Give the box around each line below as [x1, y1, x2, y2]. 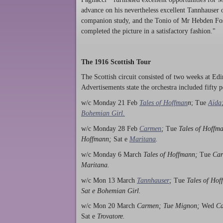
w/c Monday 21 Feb [81, 99, 139, 107]
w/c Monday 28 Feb [81, 124, 137, 132]
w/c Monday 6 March [81, 150, 141, 158]
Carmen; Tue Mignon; [135, 202, 202, 210]
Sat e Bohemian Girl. [81, 187, 141, 195]
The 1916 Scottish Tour [81, 58, 151, 66]
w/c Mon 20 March [81, 202, 135, 210]
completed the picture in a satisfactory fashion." [81, 27, 216, 35]
